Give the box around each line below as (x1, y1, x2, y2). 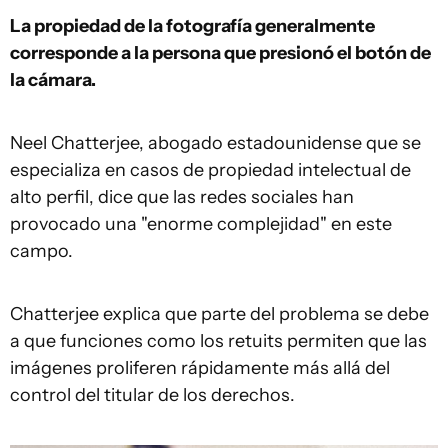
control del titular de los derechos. (10, 383, 295, 406)
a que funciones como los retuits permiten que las (10, 329, 427, 352)
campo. (10, 239, 73, 262)
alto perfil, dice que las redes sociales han (10, 185, 354, 208)
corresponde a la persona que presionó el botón (10, 41, 407, 64)
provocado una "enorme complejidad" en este (10, 212, 392, 235)
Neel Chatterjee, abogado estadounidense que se (10, 131, 421, 154)
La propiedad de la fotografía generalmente (10, 14, 375, 37)
